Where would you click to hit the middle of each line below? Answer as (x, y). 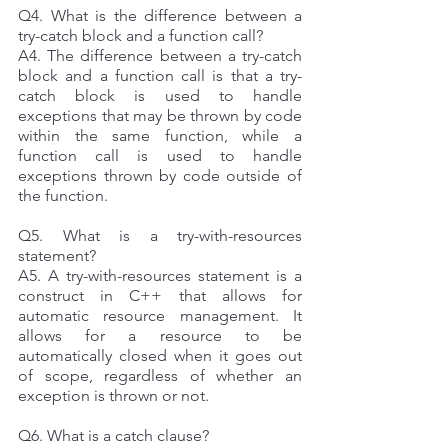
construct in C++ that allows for (160, 295)
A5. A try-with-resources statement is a (160, 275)
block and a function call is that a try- (160, 75)
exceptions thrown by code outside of (160, 175)
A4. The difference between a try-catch (160, 55)
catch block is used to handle (160, 95)
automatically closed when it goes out (160, 355)
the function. (65, 195)
